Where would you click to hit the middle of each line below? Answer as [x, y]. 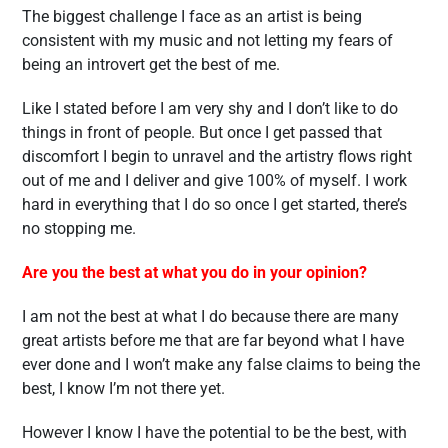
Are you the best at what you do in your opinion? [194, 272]
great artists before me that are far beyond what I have [213, 340]
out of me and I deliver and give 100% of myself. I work [214, 180]
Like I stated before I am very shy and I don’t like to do [210, 108]
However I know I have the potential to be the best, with [214, 432]
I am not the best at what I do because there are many [210, 316]
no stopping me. [79, 228]
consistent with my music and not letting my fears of [207, 40]
